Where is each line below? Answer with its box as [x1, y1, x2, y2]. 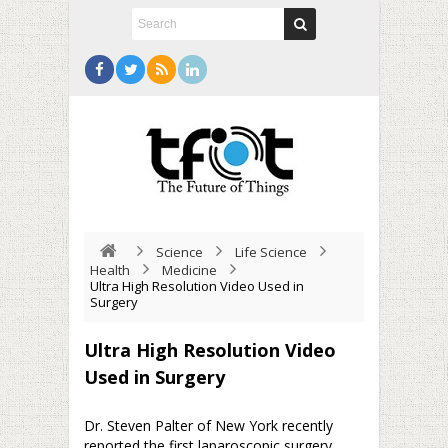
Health [90, 261, 130, 279]
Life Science [235, 243, 307, 261]
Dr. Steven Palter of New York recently [84, 416, 333, 435]
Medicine [162, 261, 217, 279]
